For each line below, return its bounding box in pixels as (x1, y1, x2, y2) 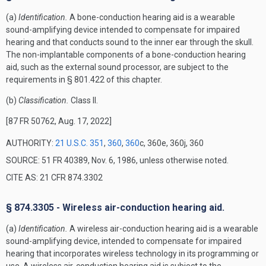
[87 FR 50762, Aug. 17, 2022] (6, 116, 112, 126)
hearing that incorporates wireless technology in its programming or (6, 249, 259, 258)
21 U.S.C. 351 (55, 138, 104, 148)
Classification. (18, 96, 69, 105)
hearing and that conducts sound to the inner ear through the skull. (6, 37, 254, 47)
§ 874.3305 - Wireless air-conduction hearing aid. (6, 202, 224, 213)
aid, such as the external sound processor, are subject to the (6, 62, 229, 72)
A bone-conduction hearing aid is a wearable (68, 12, 235, 22)
